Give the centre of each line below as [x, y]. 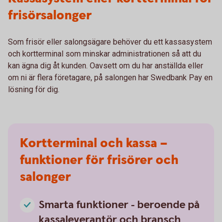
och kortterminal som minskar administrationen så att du [105, 54]
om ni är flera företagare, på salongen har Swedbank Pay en [110, 77]
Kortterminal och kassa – [94, 143]
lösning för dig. [34, 89]
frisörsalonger [50, 15]
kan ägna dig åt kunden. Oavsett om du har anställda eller [106, 65]
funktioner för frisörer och [99, 160]
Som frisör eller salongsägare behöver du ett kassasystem [110, 42]
